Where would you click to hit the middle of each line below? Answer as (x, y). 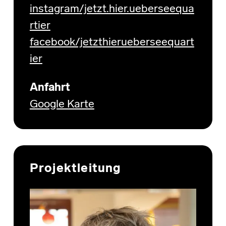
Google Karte (62, 104)
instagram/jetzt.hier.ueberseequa (112, 9)
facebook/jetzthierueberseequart (112, 42)
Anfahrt (50, 88)
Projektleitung (75, 169)
